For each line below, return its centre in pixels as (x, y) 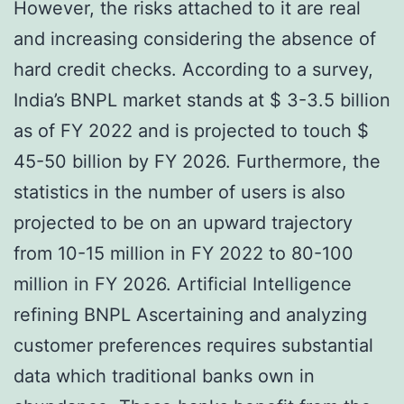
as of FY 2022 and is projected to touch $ (191, 130)
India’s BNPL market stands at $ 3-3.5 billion (202, 100)
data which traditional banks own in (164, 376)
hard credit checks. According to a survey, (193, 69)
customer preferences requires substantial (193, 345)
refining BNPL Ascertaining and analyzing (190, 314)
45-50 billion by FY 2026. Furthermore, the (197, 161)
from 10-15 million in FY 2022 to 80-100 (184, 253)
